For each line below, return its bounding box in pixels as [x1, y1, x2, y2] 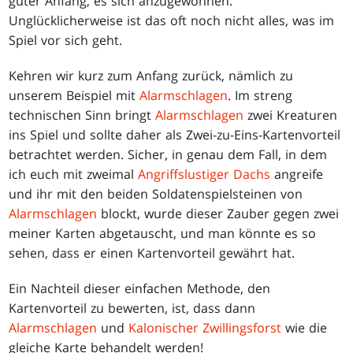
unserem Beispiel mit [9, 87, 140, 105]
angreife [270, 165, 324, 184]
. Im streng [228, 87, 293, 105]
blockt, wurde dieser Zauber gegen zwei [97, 205, 340, 223]
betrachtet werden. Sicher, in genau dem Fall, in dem [9, 146, 328, 164]
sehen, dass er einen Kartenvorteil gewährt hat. [9, 244, 295, 262]
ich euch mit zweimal [9, 165, 139, 184]
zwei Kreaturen [243, 106, 338, 124]
